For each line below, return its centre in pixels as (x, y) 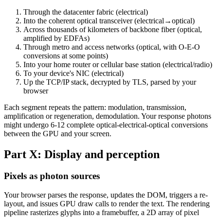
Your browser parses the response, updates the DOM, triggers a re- (106, 195)
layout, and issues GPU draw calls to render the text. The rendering (107, 203)
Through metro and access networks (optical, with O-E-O (112, 47)
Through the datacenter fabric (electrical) (86, 12)
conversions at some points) (66, 56)
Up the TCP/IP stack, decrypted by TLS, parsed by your (110, 82)
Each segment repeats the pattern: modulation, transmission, (95, 108)
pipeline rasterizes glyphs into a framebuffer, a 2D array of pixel (101, 212)
